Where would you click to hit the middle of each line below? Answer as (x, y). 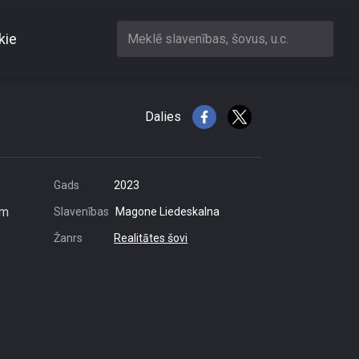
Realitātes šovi (151, 238)
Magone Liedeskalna (167, 212)
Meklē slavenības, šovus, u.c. (208, 38)
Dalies (163, 117)
